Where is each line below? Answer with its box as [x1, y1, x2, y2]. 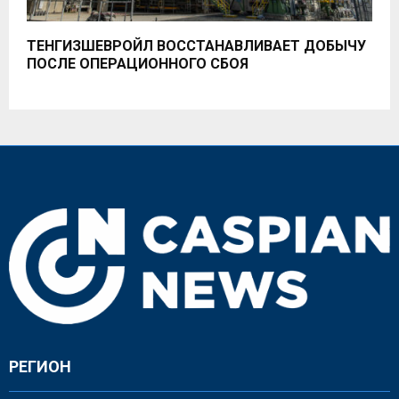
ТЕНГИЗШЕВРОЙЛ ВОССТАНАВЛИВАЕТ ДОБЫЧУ [27, 37, 366, 54]
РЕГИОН [9, 356, 71, 376]
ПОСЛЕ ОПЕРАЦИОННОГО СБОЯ [27, 54, 248, 72]
